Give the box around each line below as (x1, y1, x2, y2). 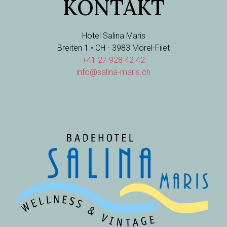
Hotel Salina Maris (82, 31, 145, 41)
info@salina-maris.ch (77, 67, 150, 77)
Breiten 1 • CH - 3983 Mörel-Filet (57, 43, 170, 53)
